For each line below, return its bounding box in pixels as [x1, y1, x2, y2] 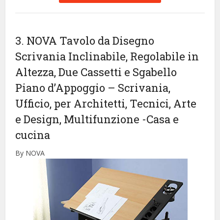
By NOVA [15, 148, 45, 158]
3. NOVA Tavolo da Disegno [15, 33, 155, 48]
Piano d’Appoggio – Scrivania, [15, 81, 171, 95]
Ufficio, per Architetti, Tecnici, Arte [15, 96, 197, 111]
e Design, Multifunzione [15, 112, 142, 127]
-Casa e [142, 112, 179, 127]
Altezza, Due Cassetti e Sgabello [15, 65, 177, 80]
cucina [15, 128, 51, 142]
